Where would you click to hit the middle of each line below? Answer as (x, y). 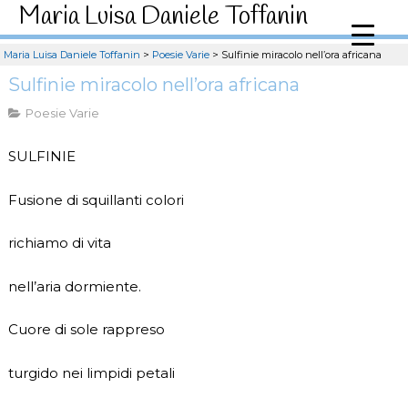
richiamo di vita (59, 243)
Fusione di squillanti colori (96, 199)
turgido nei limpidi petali (91, 372)
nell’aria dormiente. (74, 286)
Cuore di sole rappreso (86, 330)
